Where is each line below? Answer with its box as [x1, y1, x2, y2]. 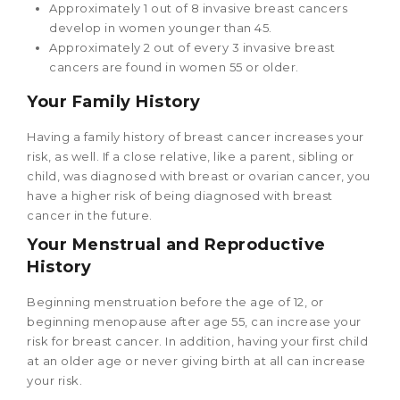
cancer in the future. [27, 208, 153, 223]
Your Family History [27, 92, 201, 112]
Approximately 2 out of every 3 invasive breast [49, 40, 335, 55]
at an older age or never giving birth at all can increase [27, 354, 366, 369]
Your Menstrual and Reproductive [27, 235, 326, 255]
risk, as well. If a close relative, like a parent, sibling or [27, 149, 354, 164]
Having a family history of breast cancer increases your [27, 129, 364, 145]
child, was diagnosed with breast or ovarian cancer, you [27, 169, 371, 184]
